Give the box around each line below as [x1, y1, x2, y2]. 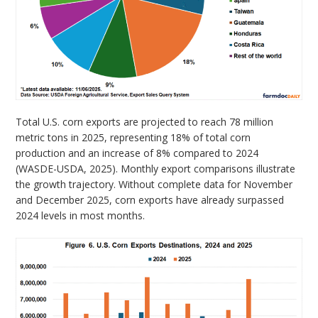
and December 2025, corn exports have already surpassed [16, 193, 285, 207]
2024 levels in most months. [16, 209, 146, 223]
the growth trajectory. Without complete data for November [16, 177, 293, 192]
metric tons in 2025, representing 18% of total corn [16, 131, 251, 145]
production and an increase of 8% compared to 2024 [16, 146, 259, 160]
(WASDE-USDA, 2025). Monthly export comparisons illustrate [16, 162, 296, 176]
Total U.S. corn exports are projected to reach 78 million [16, 115, 274, 129]
